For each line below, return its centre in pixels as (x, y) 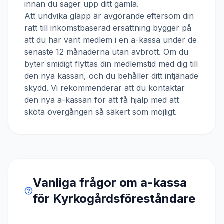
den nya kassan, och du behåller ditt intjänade (111, 76)
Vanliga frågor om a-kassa (110, 183)
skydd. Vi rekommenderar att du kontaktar (105, 88)
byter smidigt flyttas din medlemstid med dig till (111, 64)
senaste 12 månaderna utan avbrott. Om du (106, 52)
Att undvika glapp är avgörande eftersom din (109, 16)
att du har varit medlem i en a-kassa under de (111, 40)
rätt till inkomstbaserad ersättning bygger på (108, 28)
